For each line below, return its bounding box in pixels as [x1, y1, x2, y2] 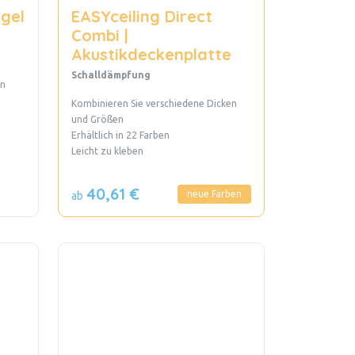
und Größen [71, 113, 124, 124]
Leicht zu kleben [71, 145, 143, 156]
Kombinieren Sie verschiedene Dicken [71, 97, 237, 109]
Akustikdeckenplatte [71, 44, 231, 64]
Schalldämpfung [71, 69, 151, 80]
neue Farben [186, 188, 242, 199]
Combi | [71, 25, 128, 45]
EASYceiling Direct [71, 6, 212, 26]
